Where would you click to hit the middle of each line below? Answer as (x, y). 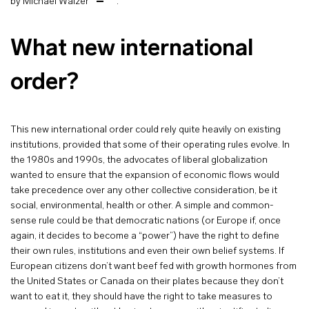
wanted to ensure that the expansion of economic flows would (145, 176)
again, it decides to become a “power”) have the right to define (145, 236)
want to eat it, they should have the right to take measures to (141, 297)
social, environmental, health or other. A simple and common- (142, 206)
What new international (132, 49)
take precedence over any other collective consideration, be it (144, 191)
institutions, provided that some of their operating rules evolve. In (150, 145)
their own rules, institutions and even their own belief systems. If (147, 251)
